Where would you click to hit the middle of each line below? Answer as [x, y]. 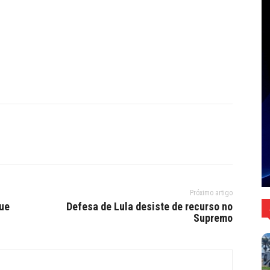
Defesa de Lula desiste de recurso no [149, 206]
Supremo [213, 218]
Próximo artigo [211, 193]
